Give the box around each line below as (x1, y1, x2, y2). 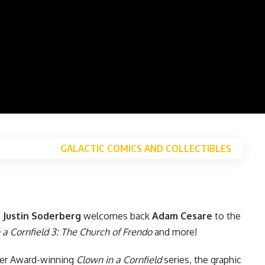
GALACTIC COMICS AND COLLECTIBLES (60, 141, 231, 154)
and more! (152, 225, 197, 238)
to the (212, 209, 241, 222)
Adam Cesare (152, 209, 212, 222)
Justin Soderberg (3, 209, 81, 222)
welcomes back (81, 209, 152, 222)
